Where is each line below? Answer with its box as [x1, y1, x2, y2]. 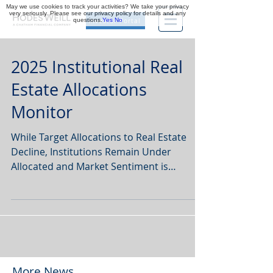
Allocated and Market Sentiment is [11, 160, 168, 173]
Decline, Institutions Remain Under [11, 145, 171, 158]
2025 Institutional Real [11, 56, 183, 78]
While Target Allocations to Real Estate [11, 130, 186, 144]
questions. [73, 16, 102, 23]
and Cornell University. [11, 189, 115, 202]
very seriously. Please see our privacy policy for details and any [9, 10, 186, 16]
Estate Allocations [11, 79, 147, 101]
